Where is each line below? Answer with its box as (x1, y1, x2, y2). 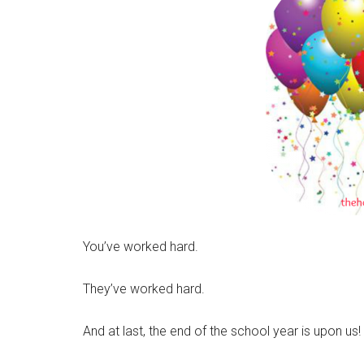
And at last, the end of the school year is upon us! (83, 323, 361, 339)
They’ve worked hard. (83, 281, 205, 297)
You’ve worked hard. (83, 239, 198, 254)
